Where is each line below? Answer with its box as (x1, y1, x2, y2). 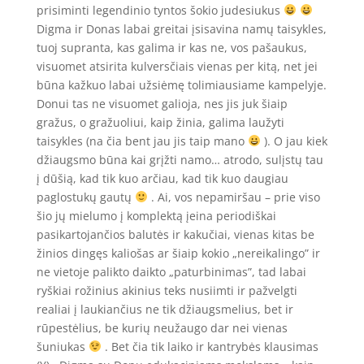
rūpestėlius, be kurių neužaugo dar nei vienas (36, 319, 288, 336)
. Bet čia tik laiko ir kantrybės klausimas (101, 338, 318, 354)
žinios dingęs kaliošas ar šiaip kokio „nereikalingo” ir (36, 245, 320, 261)
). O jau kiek (260, 132, 327, 149)
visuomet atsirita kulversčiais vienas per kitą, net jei (36, 58, 318, 74)
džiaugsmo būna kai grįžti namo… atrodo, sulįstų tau (36, 151, 323, 167)
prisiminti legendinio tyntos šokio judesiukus (36, 2, 284, 18)
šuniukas (36, 338, 89, 354)
